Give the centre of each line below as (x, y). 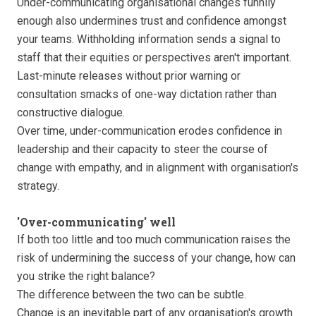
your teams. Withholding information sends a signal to (149, 39)
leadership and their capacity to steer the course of (142, 150)
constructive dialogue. (71, 113)
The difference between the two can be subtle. (132, 295)
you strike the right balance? (86, 276)
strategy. (38, 186)
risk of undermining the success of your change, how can (156, 258)
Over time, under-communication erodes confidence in (150, 131)
